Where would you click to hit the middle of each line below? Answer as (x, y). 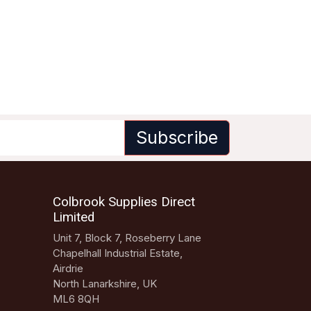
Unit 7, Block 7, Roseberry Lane (128, 238)
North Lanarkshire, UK (106, 284)
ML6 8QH (76, 299)
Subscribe (177, 138)
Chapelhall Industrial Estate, (118, 253)
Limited (74, 218)
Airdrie (68, 269)
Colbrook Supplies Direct (124, 202)
